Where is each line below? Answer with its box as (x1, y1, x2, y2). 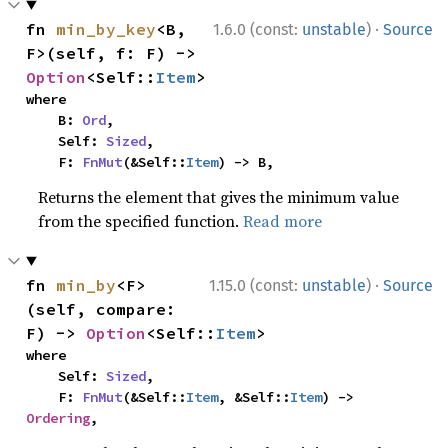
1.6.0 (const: (213, 19, 302, 39)
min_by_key (56, 18, 157, 39)
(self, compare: (26, 298, 177, 319)
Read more (243, 209, 323, 232)
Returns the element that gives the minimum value (38, 185, 400, 208)
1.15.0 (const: (209, 275, 302, 295)
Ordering (26, 408, 91, 427)
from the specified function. (38, 209, 244, 232)
